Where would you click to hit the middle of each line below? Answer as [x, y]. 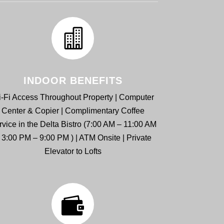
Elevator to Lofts [73, 151]
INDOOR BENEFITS [73, 81]
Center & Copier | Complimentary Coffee [73, 111]
